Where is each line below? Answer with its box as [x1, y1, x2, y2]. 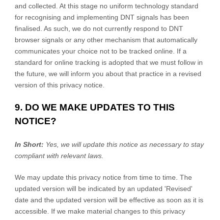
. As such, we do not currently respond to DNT [40, 24, 183, 32]
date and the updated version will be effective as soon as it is [15, 195, 203, 204]
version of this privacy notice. [15, 81, 105, 89]
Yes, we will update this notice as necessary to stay [46, 140, 204, 148]
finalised [15, 24, 40, 32]
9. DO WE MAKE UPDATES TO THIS [15, 102, 175, 112]
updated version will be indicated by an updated [15, 184, 165, 192]
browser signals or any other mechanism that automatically [15, 35, 197, 44]
